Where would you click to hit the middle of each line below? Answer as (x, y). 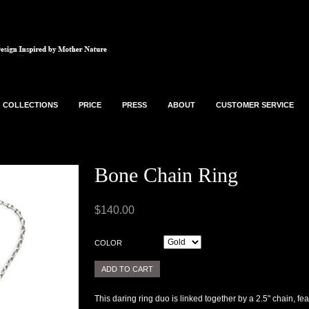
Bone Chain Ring (166, 175)
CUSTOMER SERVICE (255, 105)
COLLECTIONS (30, 105)
